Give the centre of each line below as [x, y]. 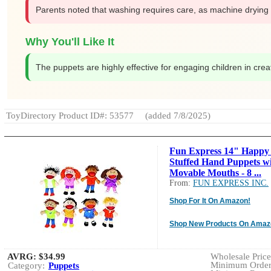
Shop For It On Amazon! [210, 201]
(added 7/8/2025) [177, 115]
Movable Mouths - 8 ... [215, 172]
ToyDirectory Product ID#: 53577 [70, 115]
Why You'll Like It [70, 41]
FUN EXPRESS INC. [231, 183]
